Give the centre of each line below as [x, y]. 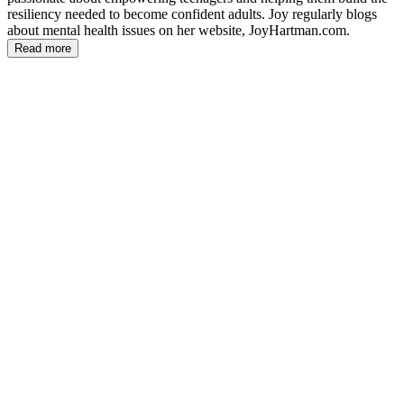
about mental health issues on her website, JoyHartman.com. [179, 31]
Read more [43, 49]
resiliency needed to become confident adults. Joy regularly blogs [192, 14]
